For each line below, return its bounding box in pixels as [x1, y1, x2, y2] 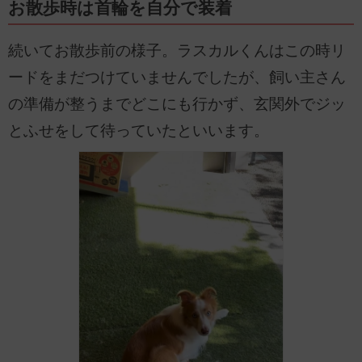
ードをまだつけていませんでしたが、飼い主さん [8, 68, 346, 86]
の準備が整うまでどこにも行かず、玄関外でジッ [8, 95, 346, 112]
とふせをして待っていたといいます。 [8, 121, 269, 139]
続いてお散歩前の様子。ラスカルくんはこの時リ [8, 41, 346, 59]
